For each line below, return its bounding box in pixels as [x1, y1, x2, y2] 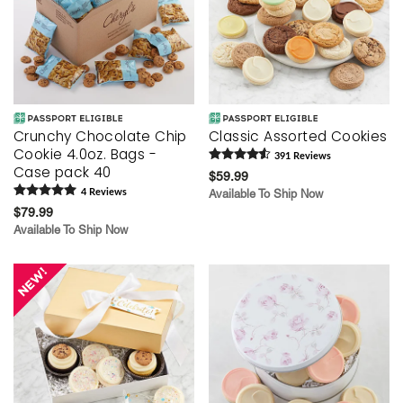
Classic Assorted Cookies [209, 126, 388, 146]
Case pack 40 [13, 162, 112, 182]
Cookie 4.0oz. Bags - [13, 144, 157, 164]
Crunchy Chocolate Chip [13, 126, 187, 146]
